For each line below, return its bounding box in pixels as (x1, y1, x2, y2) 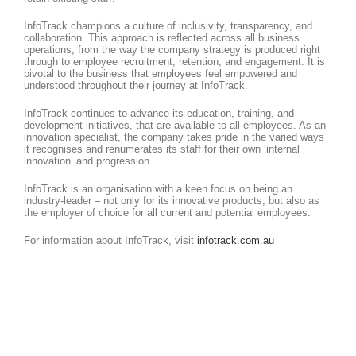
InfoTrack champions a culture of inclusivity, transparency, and (24, 20, 312, 33)
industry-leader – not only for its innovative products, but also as (24, 195, 319, 207)
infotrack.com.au (197, 234, 274, 247)
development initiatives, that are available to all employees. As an (24, 119, 326, 132)
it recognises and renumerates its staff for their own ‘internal (24, 143, 300, 156)
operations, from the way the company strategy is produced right (24, 44, 320, 56)
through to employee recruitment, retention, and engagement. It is (24, 56, 325, 68)
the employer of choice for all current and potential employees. (24, 207, 311, 219)
